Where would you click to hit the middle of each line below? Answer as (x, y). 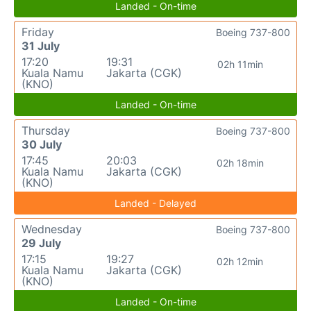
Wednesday (52, 229)
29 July (41, 243)
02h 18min (240, 163)
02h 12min (240, 262)
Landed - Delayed (155, 203)
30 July (42, 145)
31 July (41, 46)
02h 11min (240, 65)
